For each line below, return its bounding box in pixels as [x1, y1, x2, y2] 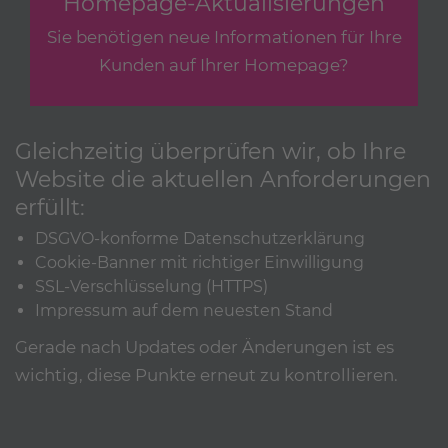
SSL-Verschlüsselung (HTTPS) [35, 277, 268, 297]
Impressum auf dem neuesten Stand [35, 301, 333, 321]
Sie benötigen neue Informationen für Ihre [46, 27, 402, 48]
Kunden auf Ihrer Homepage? [99, 55, 349, 76]
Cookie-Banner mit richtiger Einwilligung [35, 253, 364, 273]
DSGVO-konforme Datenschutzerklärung [35, 229, 365, 249]
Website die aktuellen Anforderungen [15, 165, 431, 193]
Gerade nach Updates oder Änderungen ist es [15, 337, 394, 358]
